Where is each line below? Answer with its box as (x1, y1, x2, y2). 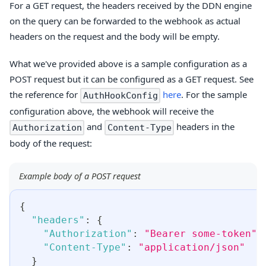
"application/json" (138, 242, 245, 254)
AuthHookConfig (83, 90, 158, 102)
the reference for (9, 88, 80, 101)
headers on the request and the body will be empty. (9, 30, 220, 43)
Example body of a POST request (19, 170, 141, 182)
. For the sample (181, 88, 248, 101)
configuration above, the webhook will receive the (9, 105, 214, 118)
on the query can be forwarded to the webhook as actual (9, 15, 240, 27)
